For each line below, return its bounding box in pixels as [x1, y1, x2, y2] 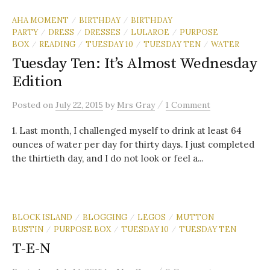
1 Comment [166, 99, 210, 110]
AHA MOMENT [12, 14, 69, 25]
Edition [12, 72, 63, 91]
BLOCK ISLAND [12, 212, 72, 222]
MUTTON [176, 212, 214, 222]
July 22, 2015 [55, 99, 103, 110]
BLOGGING [83, 212, 127, 222]
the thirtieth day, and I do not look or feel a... [12, 152, 203, 164]
